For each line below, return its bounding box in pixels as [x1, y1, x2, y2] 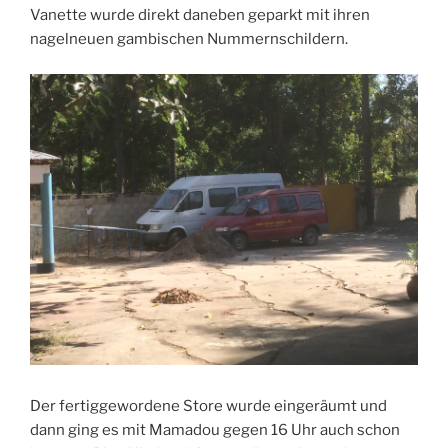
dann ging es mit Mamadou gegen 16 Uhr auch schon [30, 421, 400, 440]
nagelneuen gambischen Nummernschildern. [30, 30, 348, 49]
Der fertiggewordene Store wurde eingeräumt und [30, 397, 387, 416]
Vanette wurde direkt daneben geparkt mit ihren [30, 6, 370, 25]
